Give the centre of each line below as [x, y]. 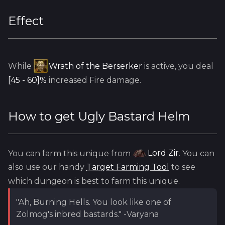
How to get [43, 116]
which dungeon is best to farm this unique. [94, 181]
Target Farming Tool [128, 167]
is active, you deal [178, 66]
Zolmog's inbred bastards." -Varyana [87, 214]
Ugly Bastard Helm [134, 116]
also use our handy [47, 167]
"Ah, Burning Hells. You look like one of [94, 202]
